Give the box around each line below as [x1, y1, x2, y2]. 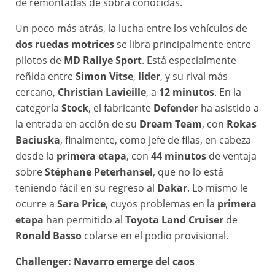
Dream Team [139, 117, 202, 131]
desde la [15, 149, 56, 163]
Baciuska [15, 133, 60, 147]
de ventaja [206, 149, 257, 163]
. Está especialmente [142, 53, 236, 68]
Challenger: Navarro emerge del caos [15, 255, 195, 269]
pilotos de [15, 53, 64, 68]
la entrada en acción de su [15, 117, 139, 131]
